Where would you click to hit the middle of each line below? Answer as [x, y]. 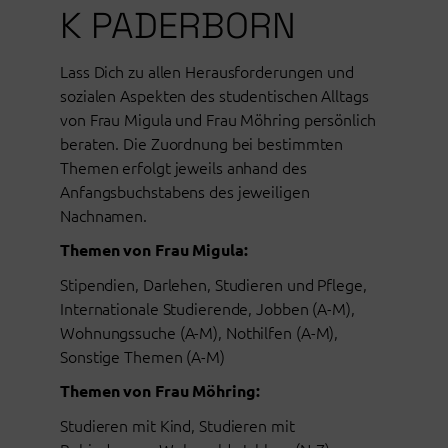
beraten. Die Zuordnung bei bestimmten [202, 143]
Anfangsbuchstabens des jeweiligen [185, 191]
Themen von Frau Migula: [154, 250]
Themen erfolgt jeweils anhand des [183, 167]
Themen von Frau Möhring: [160, 391]
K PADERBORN [178, 26]
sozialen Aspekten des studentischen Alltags [214, 95]
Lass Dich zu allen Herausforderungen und [207, 71]
